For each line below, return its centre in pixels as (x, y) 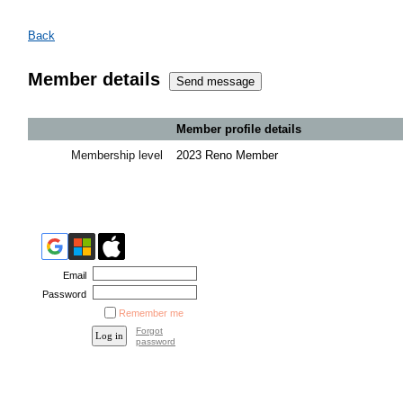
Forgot (149, 330)
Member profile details (239, 129)
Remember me (151, 313)
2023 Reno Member (227, 155)
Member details (94, 80)
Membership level (117, 155)
